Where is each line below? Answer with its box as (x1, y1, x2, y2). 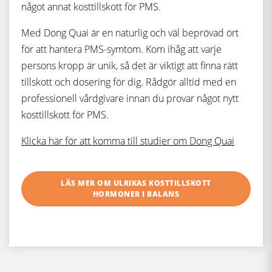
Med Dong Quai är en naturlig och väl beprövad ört (21, 26, 239, 39)
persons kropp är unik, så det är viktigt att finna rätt (21, 59, 238, 72)
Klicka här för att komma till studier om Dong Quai (21, 134, 234, 148)
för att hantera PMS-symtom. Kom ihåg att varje (21, 42, 222, 56)
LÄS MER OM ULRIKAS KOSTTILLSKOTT (61, 178, 211, 188)
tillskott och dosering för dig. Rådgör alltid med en (21, 75, 236, 89)
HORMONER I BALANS (92, 189, 180, 199)
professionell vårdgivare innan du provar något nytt (21, 92, 239, 105)
